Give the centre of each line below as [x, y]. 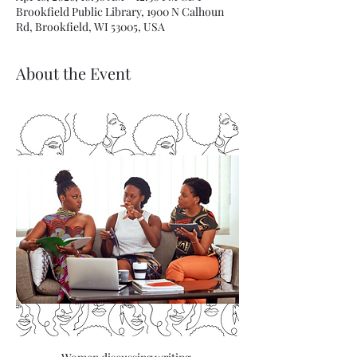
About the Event [73, 73]
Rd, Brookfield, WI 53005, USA [90, 26]
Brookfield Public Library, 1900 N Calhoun [120, 11]
